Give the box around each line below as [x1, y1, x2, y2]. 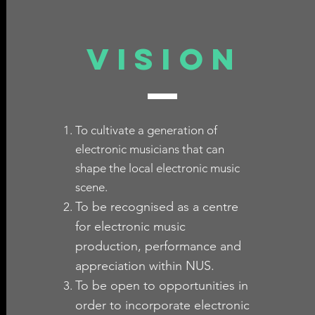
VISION [86, 39, 243, 78]
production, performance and [75, 238, 241, 254]
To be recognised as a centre [75, 199, 238, 214]
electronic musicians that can [75, 142, 224, 156]
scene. [75, 180, 108, 194]
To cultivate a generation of [75, 123, 217, 137]
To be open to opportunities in [75, 278, 248, 293]
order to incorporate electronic [75, 297, 250, 313]
